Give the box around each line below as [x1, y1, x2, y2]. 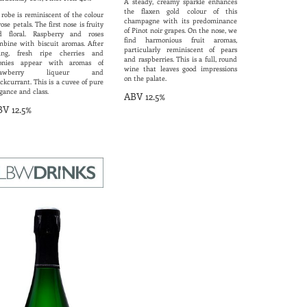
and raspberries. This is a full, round [124, 54, 237, 64]
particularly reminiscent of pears [124, 45, 237, 55]
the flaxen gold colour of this [124, 6, 237, 16]
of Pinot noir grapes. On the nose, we [124, 25, 237, 36]
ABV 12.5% [124, 90, 165, 103]
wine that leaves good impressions [124, 64, 237, 74]
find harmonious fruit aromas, [124, 35, 237, 45]
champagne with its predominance [124, 16, 237, 26]
